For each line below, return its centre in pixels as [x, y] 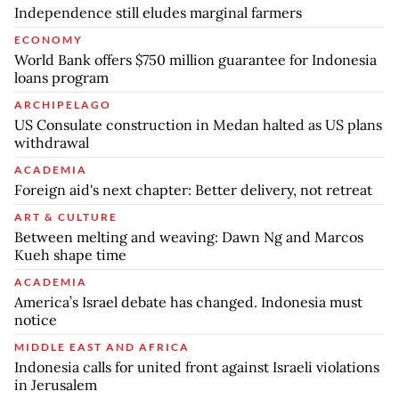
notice [36, 319]
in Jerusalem [56, 384]
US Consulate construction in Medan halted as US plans [198, 124]
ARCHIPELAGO [63, 104]
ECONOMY [49, 39]
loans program [61, 77]
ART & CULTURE [66, 216]
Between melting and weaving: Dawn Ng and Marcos [189, 236]
